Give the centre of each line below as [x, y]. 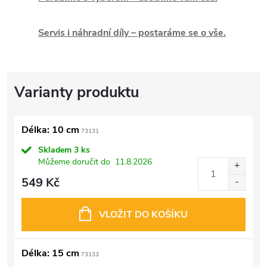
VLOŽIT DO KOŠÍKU [143, 214]
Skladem [56, 150]
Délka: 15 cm [50, 253]
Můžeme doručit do [74, 162]
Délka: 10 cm [50, 130]
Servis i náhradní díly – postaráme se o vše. [132, 32]
